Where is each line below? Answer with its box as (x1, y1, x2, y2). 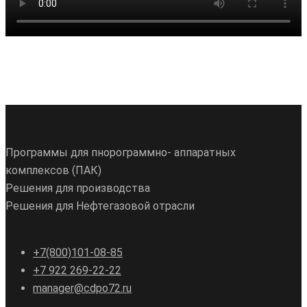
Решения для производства (5, 182, 150, 195)
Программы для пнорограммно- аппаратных (5, 146, 236, 159)
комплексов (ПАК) (5, 164, 101, 177)
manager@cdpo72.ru (33, 282, 132, 295)
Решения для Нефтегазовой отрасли (5, 199, 195, 212)
